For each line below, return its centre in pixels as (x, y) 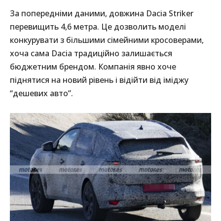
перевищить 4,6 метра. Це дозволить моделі (98, 27)
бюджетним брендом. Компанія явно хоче (93, 67)
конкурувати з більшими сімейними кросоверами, (107, 40)
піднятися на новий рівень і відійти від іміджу (99, 80)
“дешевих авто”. (41, 93)
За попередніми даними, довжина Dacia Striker (102, 14)
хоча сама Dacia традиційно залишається (91, 54)
